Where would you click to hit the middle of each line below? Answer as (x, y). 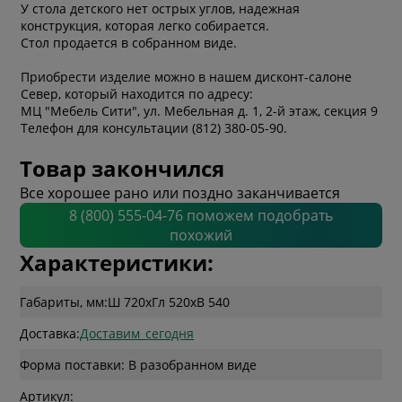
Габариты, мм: (64, 301)
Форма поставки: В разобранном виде (139, 364)
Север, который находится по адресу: (137, 93)
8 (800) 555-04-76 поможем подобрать (201, 215)
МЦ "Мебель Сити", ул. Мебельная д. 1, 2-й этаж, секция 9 (200, 110)
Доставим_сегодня (137, 333)
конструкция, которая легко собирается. (145, 25)
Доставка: (50, 333)
